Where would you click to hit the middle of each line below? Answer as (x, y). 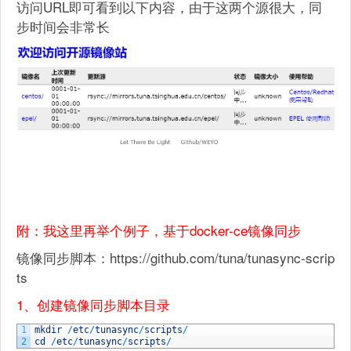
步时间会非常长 (63, 26)
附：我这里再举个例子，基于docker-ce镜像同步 (159, 230)
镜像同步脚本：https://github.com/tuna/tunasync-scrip (175, 257)
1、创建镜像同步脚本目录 (93, 304)
